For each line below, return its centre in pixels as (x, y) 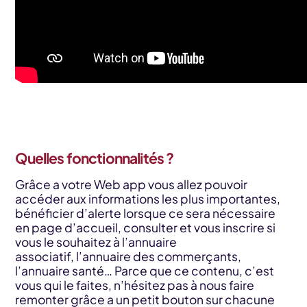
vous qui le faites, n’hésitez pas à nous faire (135, 285)
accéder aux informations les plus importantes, (148, 199)
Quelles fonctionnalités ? (96, 158)
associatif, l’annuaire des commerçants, (128, 257)
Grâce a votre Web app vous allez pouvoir (132, 185)
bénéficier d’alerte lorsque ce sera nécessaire (146, 213)
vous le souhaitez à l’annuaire (96, 242)
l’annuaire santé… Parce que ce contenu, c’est (145, 271)
